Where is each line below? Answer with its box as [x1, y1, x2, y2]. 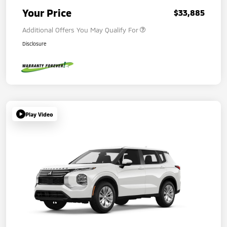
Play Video [25, 110, 53, 118]
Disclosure [22, 41, 47, 47]
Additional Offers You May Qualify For [22, 26, 138, 34]
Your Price [22, 7, 71, 19]
